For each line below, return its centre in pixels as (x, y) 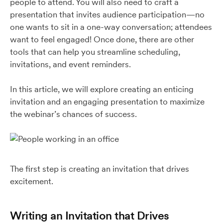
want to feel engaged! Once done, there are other (102, 39)
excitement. (32, 181)
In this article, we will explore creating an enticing (102, 89)
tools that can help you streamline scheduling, (95, 52)
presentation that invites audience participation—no (107, 14)
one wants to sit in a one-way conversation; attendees (111, 27)
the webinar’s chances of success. (73, 114)
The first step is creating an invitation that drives (100, 169)
